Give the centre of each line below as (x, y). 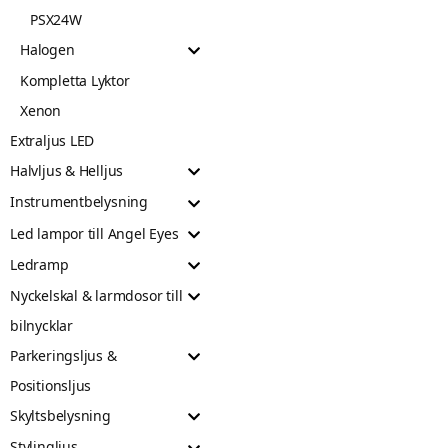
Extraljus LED (52, 140)
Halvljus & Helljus (67, 170)
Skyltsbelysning (60, 415)
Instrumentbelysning (79, 202)
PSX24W (56, 19)
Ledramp (39, 264)
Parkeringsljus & (63, 355)
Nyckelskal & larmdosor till (96, 295)
